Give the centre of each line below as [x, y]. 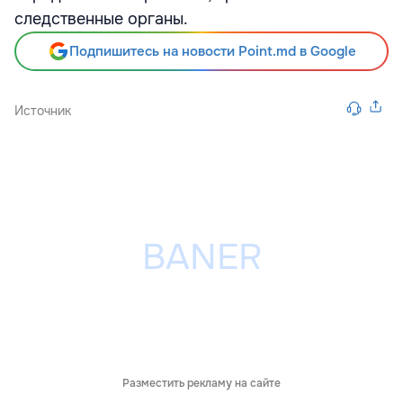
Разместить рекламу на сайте [201, 383]
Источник [43, 111]
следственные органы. [101, 19]
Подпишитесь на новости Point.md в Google [212, 51]
